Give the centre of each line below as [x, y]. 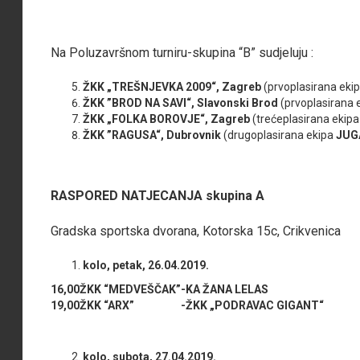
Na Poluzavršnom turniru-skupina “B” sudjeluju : [182, 52]
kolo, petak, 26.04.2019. [149, 265]
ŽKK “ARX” [107, 305]
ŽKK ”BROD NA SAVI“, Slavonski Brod [182, 102]
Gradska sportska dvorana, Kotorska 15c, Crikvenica [196, 231]
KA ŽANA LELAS [227, 289]
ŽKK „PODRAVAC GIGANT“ [255, 305]
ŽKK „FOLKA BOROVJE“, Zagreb [167, 119]
